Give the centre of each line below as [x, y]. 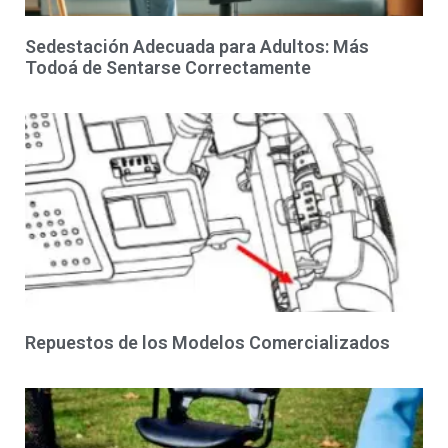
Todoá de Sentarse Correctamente [168, 67]
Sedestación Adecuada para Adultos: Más [197, 46]
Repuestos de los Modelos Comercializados [207, 342]
